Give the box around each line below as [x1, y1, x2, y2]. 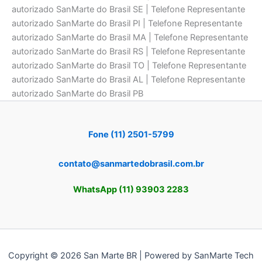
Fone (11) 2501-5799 [88, 129, 174, 140]
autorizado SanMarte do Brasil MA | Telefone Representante [12, 32, 248, 43]
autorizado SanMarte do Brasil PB [12, 88, 143, 99]
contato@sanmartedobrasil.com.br [58, 158, 204, 169]
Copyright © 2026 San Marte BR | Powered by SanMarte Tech [8, 250, 254, 261]
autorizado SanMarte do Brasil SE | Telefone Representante [12, 4, 245, 15]
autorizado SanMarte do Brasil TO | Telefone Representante [12, 60, 246, 71]
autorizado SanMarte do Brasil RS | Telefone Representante [12, 46, 245, 57]
